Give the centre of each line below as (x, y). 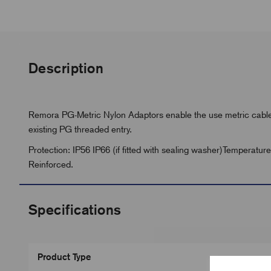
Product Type (64, 257)
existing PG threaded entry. (80, 130)
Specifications (75, 210)
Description (66, 68)
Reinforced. (51, 165)
